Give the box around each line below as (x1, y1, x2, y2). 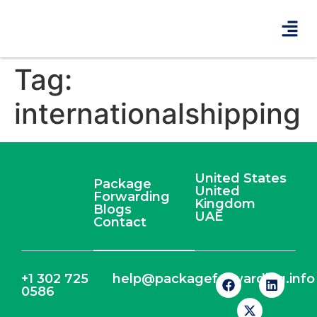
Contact (93, 214, 146, 230)
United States (194, 170, 287, 186)
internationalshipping (14, 96, 301, 131)
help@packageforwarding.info (113, 270, 316, 287)
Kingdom (194, 195, 255, 212)
